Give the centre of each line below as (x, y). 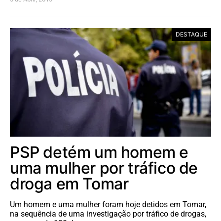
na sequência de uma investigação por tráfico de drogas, (108, 214)
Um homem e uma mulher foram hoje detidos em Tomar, (108, 205)
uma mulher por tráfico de (104, 168)
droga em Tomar (69, 184)
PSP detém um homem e (99, 152)
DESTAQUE (191, 35)
